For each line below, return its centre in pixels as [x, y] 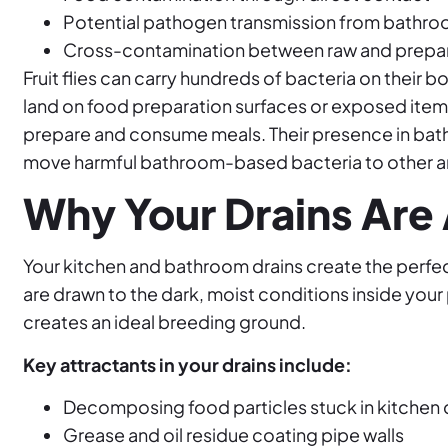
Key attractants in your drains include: [187, 364]
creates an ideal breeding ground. [164, 322]
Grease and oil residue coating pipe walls [233, 434]
